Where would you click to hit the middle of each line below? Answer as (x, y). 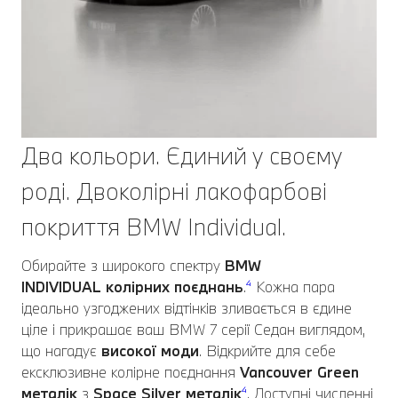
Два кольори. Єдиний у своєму (182, 156)
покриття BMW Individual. (154, 227)
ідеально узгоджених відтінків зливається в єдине (187, 308)
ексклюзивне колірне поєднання (131, 372)
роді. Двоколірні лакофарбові (174, 191)
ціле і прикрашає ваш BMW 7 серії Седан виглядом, (193, 330)
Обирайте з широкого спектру (123, 266)
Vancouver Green (299, 372)
